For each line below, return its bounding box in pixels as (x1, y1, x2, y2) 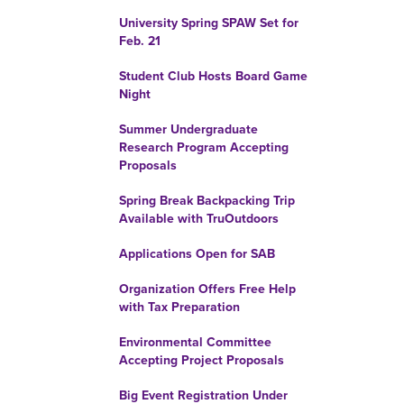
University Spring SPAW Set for (119, 15, 298, 31)
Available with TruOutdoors (119, 211, 279, 226)
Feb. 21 (119, 33, 161, 49)
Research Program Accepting (119, 140, 289, 155)
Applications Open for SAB (119, 246, 275, 262)
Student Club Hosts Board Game (119, 69, 308, 84)
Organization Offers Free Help (119, 281, 296, 297)
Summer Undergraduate (119, 122, 258, 137)
